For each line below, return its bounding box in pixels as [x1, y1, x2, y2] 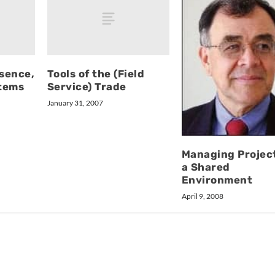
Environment [181, 173, 253, 186]
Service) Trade [47, 80, 126, 93]
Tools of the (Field [47, 67, 145, 80]
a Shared [181, 160, 230, 173]
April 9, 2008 [181, 191, 223, 201]
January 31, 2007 [47, 98, 103, 107]
